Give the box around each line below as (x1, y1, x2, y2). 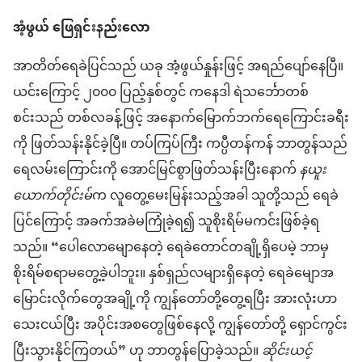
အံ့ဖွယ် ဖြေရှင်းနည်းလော (13, 15, 150, 43)
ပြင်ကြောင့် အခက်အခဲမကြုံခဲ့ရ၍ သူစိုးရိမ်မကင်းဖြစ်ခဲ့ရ (13, 208, 319, 237)
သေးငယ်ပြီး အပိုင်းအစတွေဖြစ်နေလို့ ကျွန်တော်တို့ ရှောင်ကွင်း (13, 312, 347, 340)
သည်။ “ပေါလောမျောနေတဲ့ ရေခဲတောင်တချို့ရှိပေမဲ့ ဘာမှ (13, 234, 329, 263)
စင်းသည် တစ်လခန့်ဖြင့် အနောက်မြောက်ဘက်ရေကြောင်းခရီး (13, 105, 349, 133)
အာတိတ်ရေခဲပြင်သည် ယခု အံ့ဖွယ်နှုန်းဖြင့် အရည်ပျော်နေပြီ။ (13, 53, 343, 82)
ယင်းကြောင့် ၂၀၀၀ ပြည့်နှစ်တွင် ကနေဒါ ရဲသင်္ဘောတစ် (13, 79, 309, 107)
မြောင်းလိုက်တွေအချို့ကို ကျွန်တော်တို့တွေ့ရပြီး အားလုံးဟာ (13, 286, 337, 314)
